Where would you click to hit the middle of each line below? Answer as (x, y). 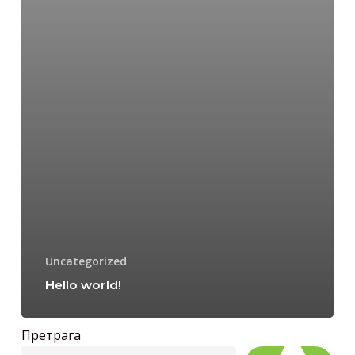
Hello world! (83, 285)
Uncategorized (86, 261)
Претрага (51, 335)
